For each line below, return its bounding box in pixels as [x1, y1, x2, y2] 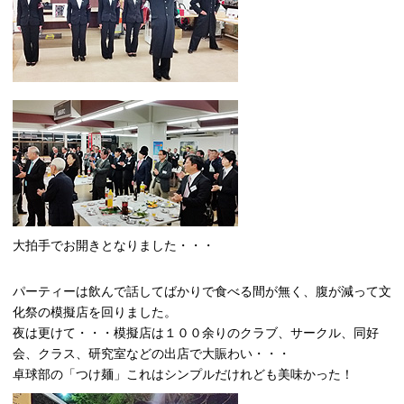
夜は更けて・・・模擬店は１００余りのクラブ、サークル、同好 [13, 325, 379, 340]
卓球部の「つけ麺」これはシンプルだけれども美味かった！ [13, 366, 353, 381]
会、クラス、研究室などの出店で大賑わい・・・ [13, 345, 290, 361]
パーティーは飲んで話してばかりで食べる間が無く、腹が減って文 [13, 283, 391, 298]
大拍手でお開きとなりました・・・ [13, 237, 215, 252]
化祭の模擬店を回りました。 [13, 304, 177, 319]
